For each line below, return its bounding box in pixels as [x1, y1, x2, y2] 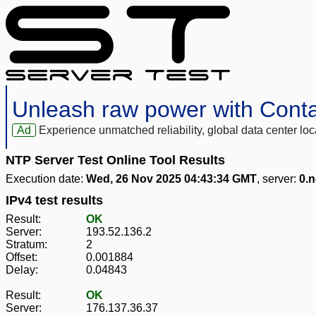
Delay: [6, 264, 38, 276]
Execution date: [6, 173, 86, 186]
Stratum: [6, 238, 47, 251]
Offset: [6, 251, 37, 264]
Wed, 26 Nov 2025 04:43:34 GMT [86, 173, 257, 186]
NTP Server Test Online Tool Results [6, 153, 225, 168]
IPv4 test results [6, 193, 103, 208]
